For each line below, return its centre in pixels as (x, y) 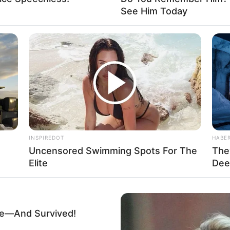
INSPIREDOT (46, 138)
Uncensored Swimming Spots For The (113, 151)
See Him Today (154, 11)
